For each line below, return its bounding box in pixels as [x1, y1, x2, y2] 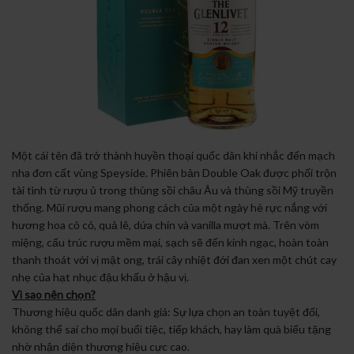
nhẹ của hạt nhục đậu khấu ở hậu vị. [12, 269, 189, 284]
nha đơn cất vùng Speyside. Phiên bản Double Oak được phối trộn [12, 165, 337, 179]
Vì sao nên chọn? [12, 287, 96, 301]
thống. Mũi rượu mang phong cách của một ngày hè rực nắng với [12, 200, 327, 214]
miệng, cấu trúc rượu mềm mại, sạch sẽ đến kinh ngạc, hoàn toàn [12, 235, 329, 249]
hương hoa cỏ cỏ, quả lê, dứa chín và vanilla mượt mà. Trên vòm [12, 217, 319, 232]
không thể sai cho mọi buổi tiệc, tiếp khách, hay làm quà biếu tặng [12, 322, 331, 336]
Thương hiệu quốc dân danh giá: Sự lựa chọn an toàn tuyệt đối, [12, 304, 320, 318]
